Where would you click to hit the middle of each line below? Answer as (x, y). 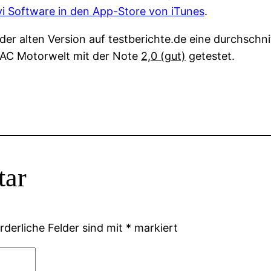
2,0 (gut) (163, 56)
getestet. (210, 56)
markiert (155, 228)
